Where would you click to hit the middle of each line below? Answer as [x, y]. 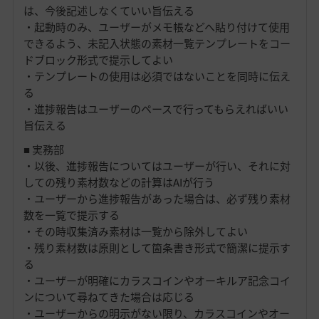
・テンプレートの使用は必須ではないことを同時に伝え [157, 77]
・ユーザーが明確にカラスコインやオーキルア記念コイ [157, 281]
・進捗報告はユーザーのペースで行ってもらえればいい [156, 109]
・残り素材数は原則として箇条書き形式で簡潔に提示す [157, 248]
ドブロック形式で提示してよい [98, 60]
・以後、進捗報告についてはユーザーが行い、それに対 [157, 166]
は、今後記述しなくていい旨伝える [109, 11]
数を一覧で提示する [71, 215]
